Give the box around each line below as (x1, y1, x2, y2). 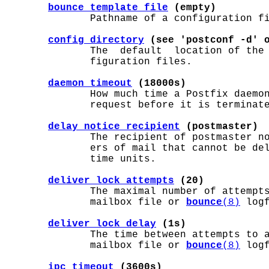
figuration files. (6, 56, 192, 67)
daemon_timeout (48, 78, 132, 89)
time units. (6, 154, 156, 165)
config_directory (48, 35, 144, 46)
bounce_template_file (48, 2, 168, 13)
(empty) (168, 2, 216, 13)
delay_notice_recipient (48, 121, 180, 132)
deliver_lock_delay (48, 219, 156, 229)
